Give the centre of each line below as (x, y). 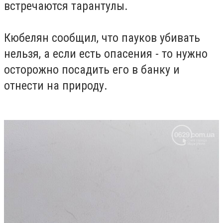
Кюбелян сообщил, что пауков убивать (102, 38)
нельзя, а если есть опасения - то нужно (106, 54)
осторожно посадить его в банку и (92, 69)
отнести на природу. (56, 85)
